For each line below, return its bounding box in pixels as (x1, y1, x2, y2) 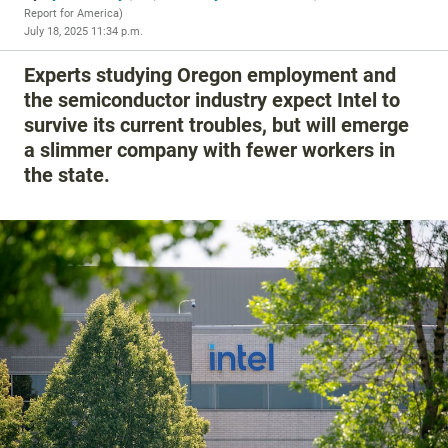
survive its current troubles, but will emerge (24, 113, 409, 137)
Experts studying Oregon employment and (24, 63, 396, 87)
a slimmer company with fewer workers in (24, 138, 395, 162)
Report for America (24, 7, 119, 20)
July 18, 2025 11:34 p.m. (24, 25, 143, 38)
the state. (24, 163, 110, 187)
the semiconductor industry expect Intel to (24, 88, 400, 112)
